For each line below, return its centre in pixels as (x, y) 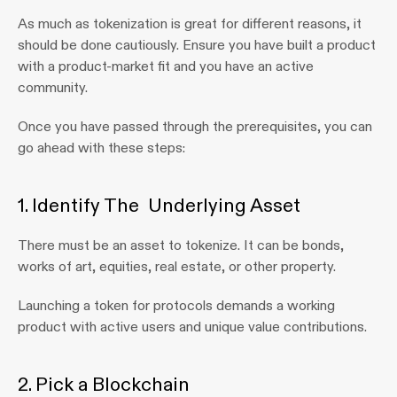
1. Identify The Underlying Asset (161, 205)
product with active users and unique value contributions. (192, 327)
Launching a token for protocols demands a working (176, 305)
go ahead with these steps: (101, 148)
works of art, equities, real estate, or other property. (177, 266)
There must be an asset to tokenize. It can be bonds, (181, 245)
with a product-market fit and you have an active (166, 66)
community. (53, 87)
